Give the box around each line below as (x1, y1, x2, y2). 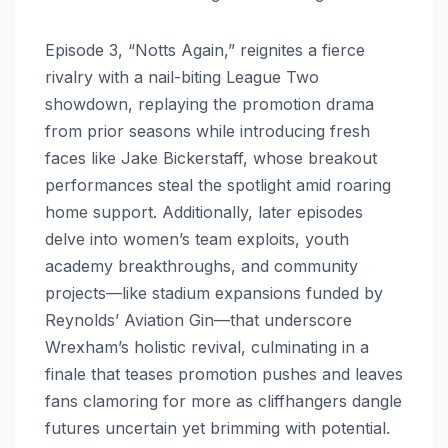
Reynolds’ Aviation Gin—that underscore (45, 309, 352, 330)
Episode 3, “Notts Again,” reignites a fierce (45, 39, 365, 60)
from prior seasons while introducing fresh (45, 120, 370, 141)
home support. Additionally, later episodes (45, 201, 363, 222)
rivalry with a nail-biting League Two (45, 66, 319, 87)
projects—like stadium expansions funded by (45, 282, 383, 303)
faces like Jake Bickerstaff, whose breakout (45, 147, 377, 168)
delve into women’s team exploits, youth (45, 228, 349, 249)
